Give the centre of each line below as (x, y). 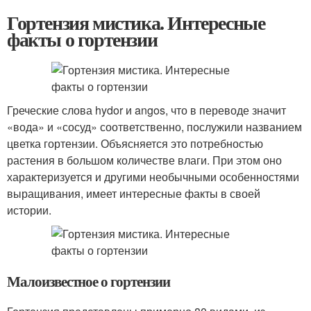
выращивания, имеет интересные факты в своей (134, 193)
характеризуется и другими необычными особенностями (153, 177)
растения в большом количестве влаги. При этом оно (144, 160)
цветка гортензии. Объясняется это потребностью (135, 143)
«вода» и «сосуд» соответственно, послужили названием (154, 127)
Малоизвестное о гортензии (89, 281)
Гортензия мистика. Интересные (136, 23)
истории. (29, 210)
